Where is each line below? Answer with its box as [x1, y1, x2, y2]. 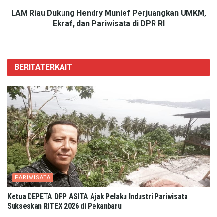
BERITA [15, 62, 40, 72]
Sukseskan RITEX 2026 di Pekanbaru [7, 201, 122, 211]
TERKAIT [40, 62, 72, 72]
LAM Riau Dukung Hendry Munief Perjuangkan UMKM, [11, 8, 206, 18]
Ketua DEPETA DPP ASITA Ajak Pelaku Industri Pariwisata [7, 192, 188, 201]
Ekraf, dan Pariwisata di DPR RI [52, 19, 165, 29]
